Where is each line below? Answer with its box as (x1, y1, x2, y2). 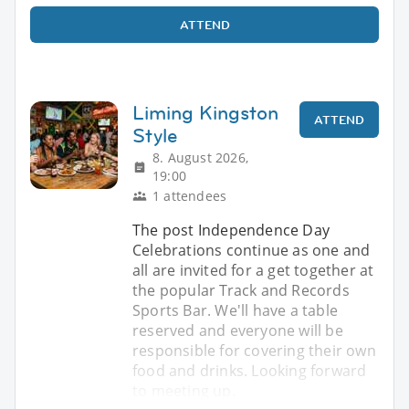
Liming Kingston (132, 99, 278, 126)
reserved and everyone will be (132, 320, 343, 341)
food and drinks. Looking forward (132, 360, 367, 381)
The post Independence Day (132, 219, 330, 240)
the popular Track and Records (132, 279, 350, 300)
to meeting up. (132, 380, 236, 401)
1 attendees (152, 186, 227, 204)
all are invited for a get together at (132, 259, 374, 280)
